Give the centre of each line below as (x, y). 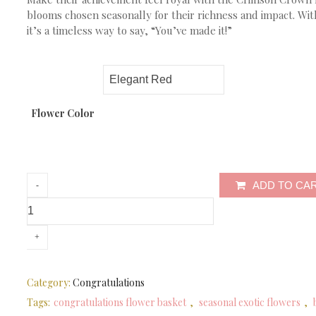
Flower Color (62, 113)
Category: (50, 282)
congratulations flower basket (120, 302)
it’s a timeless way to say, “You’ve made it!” (129, 30)
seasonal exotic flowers (250, 302)
